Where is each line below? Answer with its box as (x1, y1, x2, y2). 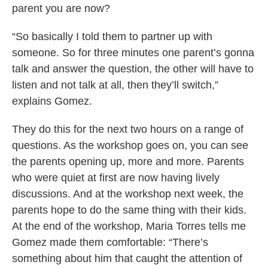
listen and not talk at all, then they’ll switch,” (12, 79, 218, 92)
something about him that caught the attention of (12, 252, 242, 265)
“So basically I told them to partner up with (12, 31, 212, 43)
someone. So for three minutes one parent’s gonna (12, 47, 254, 59)
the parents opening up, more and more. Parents (12, 156, 244, 168)
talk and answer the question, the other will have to (12, 63, 254, 75)
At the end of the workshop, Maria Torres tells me (12, 220, 246, 233)
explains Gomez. (12, 95, 92, 108)
